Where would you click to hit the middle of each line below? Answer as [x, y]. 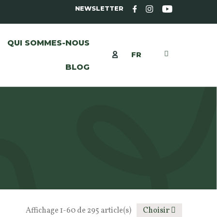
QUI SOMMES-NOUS [48, 43]
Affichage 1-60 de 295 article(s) [79, 210]
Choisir [156, 210]
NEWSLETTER [100, 8]
